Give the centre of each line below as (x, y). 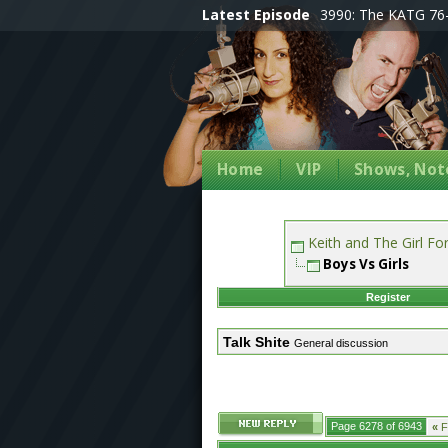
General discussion (341, 343)
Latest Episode (256, 14)
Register (388, 297)
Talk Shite (256, 342)
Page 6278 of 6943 (376, 426)
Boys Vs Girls (365, 264)
